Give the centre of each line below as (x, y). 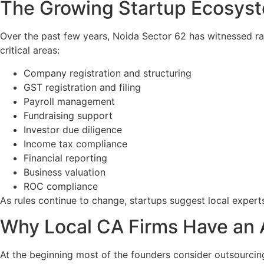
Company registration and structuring (108, 73)
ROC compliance (61, 186)
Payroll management (69, 101)
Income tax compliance (75, 143)
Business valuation (65, 172)
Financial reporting (65, 158)
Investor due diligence (73, 129)
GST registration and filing (82, 87)
